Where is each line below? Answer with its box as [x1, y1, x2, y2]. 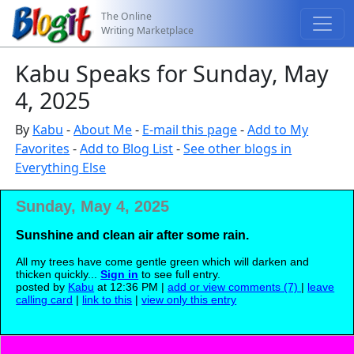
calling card [16, 293, 73, 306]
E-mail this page [142, 121, 238, 138]
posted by [16, 281, 69, 293]
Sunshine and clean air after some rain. [16, 228, 250, 242]
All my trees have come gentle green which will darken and [16, 255, 310, 268]
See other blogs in [183, 140, 292, 157]
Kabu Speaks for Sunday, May [15, 58, 330, 88]
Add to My [247, 121, 309, 138]
